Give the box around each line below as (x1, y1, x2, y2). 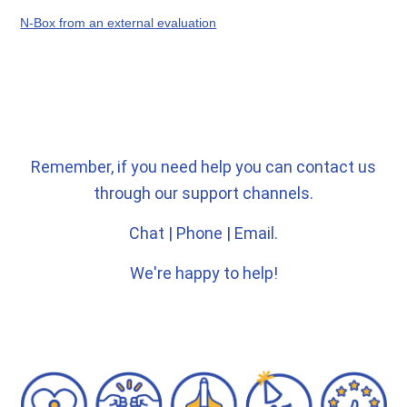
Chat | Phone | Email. (129, 223, 278, 243)
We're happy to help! (129, 263, 278, 283)
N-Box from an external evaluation (20, 15, 217, 30)
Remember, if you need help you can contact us (31, 156, 376, 176)
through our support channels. (94, 183, 313, 203)
